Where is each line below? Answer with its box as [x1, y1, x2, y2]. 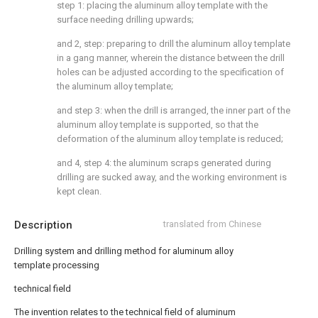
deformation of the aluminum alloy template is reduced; [57, 133, 283, 144]
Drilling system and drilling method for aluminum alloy [14, 246, 234, 256]
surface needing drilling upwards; [57, 14, 194, 25]
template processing [14, 260, 99, 270]
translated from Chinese [163, 219, 261, 229]
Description [14, 219, 72, 231]
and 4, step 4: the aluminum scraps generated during [57, 158, 271, 168]
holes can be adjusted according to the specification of [57, 67, 284, 77]
